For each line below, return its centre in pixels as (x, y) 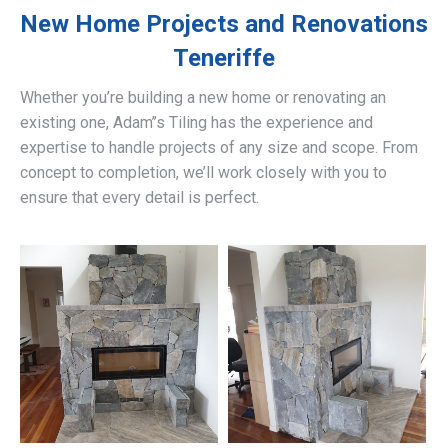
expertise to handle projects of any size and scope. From (219, 148)
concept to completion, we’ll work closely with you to (203, 173)
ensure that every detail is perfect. (139, 198)
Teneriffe (224, 58)
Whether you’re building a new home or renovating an (203, 98)
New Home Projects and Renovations (224, 24)
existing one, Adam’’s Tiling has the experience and (196, 123)
